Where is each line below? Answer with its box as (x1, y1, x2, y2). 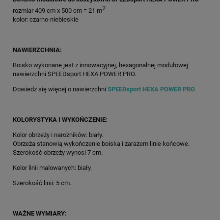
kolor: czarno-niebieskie (13, 16, 79, 24)
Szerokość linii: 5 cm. (13, 179, 71, 187)
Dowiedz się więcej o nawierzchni (13, 85, 108, 93)
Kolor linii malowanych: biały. (13, 164, 92, 172)
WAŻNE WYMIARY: (13, 210, 67, 218)
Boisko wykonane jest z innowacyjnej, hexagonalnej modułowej (13, 61, 188, 69)
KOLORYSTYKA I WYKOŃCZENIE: (13, 116, 108, 124)
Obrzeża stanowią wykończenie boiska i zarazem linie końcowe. (13, 140, 190, 148)
